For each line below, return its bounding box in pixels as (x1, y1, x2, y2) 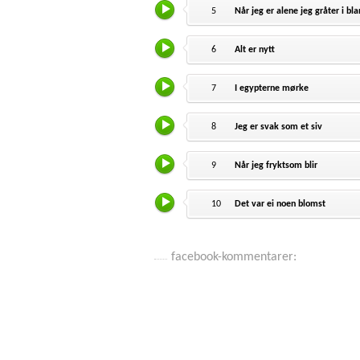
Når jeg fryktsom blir (235, 161, 318, 171)
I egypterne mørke (235, 84, 309, 94)
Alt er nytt (235, 45, 276, 55)
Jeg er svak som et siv (235, 122, 323, 133)
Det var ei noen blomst (235, 199, 326, 210)
